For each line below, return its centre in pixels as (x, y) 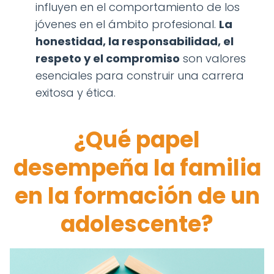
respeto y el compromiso (108, 59)
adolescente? (137, 224)
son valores (213, 59)
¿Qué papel (137, 140)
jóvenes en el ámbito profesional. (127, 24)
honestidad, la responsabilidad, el (135, 42)
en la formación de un (137, 196)
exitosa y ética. (76, 93)
